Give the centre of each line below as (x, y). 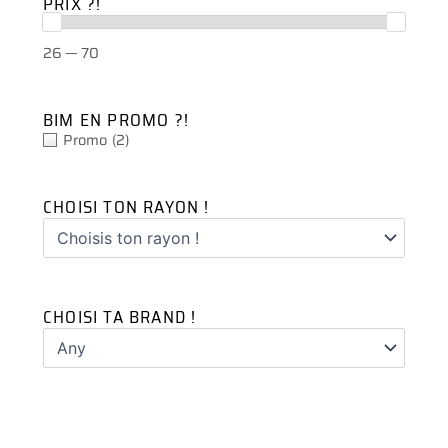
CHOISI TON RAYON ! (126, 206)
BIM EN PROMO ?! (116, 119)
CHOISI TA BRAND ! (120, 316)
